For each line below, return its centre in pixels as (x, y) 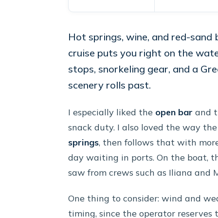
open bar (174, 112)
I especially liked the (112, 112)
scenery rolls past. (109, 85)
